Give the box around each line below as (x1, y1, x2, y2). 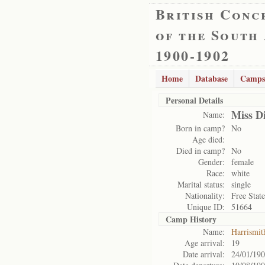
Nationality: (185, 190, 225, 201)
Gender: (198, 156, 225, 167)
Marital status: (177, 179, 225, 190)
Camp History (166, 213, 216, 225)
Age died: (192, 134, 225, 145)
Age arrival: (185, 237, 225, 248)
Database (195, 72, 228, 85)
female (231, 156, 254, 167)
